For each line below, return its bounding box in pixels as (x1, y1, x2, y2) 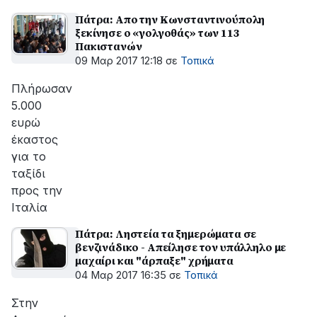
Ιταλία (11, 200, 47, 214)
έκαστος (11, 132, 58, 146)
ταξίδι (11, 166, 45, 180)
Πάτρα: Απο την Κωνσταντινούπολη (75, 12, 265, 27)
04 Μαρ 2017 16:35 (75, 269, 166, 282)
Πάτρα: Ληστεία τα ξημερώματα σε (75, 226, 257, 241)
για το (11, 149, 46, 163)
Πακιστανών (75, 39, 142, 54)
